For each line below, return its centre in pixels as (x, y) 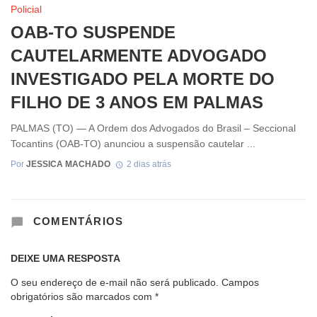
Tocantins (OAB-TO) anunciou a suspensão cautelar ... (133, 144)
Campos (240, 282)
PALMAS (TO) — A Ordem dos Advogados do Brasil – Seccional (153, 128)
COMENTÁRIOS (76, 221)
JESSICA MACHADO (68, 164)
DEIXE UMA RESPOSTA (65, 258)
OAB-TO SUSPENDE (93, 32)
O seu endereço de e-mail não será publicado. (115, 282)
